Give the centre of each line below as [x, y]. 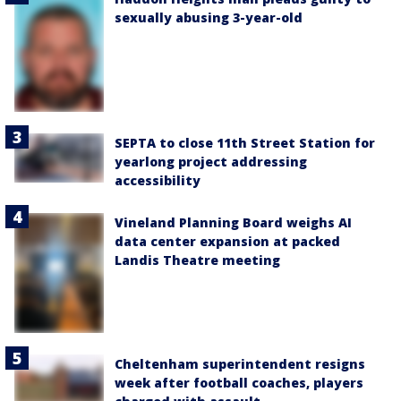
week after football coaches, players [239, 382]
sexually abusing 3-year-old [209, 18]
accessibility [158, 181]
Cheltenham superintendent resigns [240, 363]
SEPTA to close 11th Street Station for [245, 143]
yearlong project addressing [211, 162]
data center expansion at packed [227, 242]
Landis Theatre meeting [197, 260]
